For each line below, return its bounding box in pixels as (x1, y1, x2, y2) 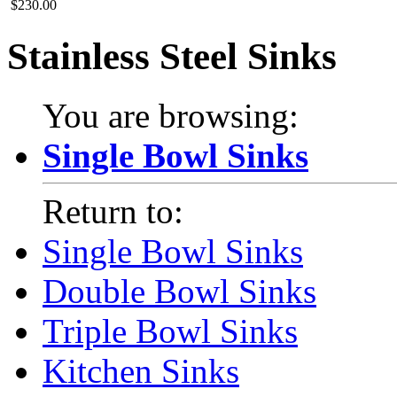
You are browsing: (43, 97, 299, 136)
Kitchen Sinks (43, 352, 239, 391)
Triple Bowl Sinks (43, 312, 298, 351)
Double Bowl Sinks (43, 272, 316, 311)
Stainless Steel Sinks (7, 35, 337, 78)
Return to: (43, 192, 183, 231)
